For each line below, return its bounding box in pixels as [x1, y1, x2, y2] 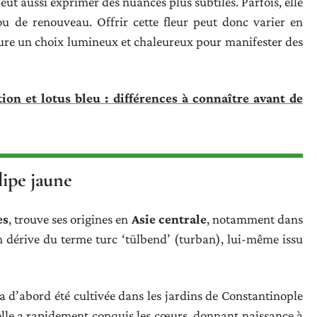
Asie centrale [131, 211, 207, 226]
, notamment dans [206, 211, 304, 226]
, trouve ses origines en [8, 211, 132, 226]
